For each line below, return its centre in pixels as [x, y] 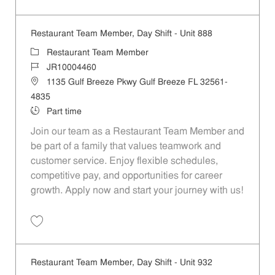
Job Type [48, 111]
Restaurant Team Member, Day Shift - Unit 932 [121, 263]
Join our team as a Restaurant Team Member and [137, 132]
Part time [64, 112]
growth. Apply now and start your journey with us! [137, 191]
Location [46, 82]
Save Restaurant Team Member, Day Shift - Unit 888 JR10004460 [145, 232]
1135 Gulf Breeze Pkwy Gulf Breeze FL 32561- [137, 82]
